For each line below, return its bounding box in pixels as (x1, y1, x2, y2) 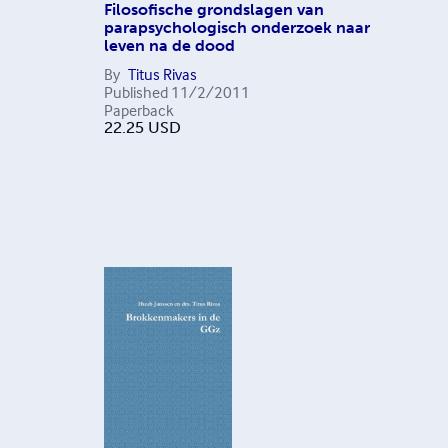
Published (103, 82, 168, 102)
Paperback (103, 100, 174, 120)
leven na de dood (103, 36, 235, 55)
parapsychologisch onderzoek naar (103, 18, 370, 37)
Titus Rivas (127, 64, 197, 84)
